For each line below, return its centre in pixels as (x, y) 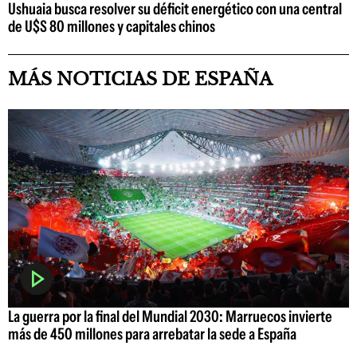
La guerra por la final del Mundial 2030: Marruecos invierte (170, 316)
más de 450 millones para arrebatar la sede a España (152, 333)
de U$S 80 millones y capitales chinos (112, 27)
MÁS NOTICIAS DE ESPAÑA (140, 80)
